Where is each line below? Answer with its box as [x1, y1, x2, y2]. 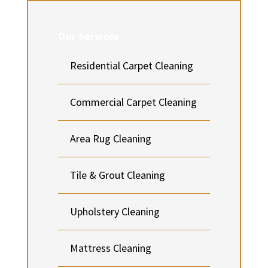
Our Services [57, 29, 118, 43]
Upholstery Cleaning [69, 204, 160, 218]
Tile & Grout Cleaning [69, 167, 165, 182]
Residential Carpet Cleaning [69, 58, 193, 72]
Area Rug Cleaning [69, 131, 151, 145]
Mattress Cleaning [69, 240, 151, 255]
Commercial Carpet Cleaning [69, 95, 197, 109]
